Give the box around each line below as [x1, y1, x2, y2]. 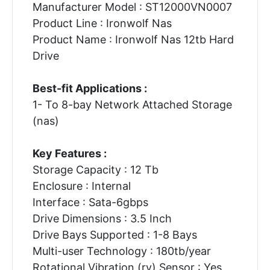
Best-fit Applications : [32, 81, 147, 95]
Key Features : [32, 146, 107, 160]
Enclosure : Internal [32, 179, 131, 192]
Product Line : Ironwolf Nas [32, 16, 172, 30]
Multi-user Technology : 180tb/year [32, 244, 211, 257]
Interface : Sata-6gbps [32, 195, 148, 209]
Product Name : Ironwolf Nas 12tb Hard [32, 33, 234, 46]
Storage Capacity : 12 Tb [32, 163, 159, 176]
